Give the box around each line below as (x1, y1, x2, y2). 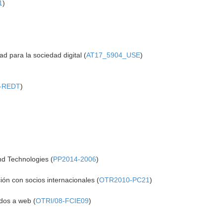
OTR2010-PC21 (99, 176, 150, 184)
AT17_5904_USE (86, 51, 141, 59)
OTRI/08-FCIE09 (36, 197, 89, 205)
